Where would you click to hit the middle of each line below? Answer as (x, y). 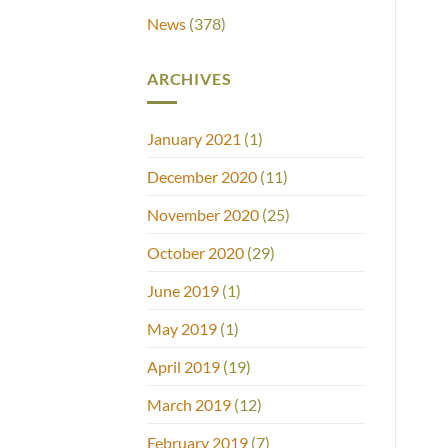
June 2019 (183, 291)
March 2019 (189, 405)
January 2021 (194, 139)
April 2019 (183, 367)
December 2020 (202, 177)
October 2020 (195, 253)
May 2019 (182, 329)
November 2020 (203, 215)
